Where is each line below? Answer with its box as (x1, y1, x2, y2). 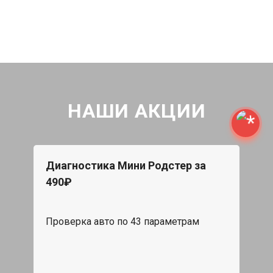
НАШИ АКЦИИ (67, 99, 206, 122)
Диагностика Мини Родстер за (46, 158, 206, 172)
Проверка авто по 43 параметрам (46, 215, 199, 227)
